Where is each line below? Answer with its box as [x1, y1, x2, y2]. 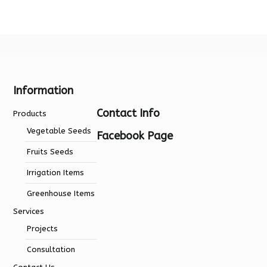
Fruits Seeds [27, 147, 74, 156]
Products [13, 109, 47, 118]
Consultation [27, 245, 76, 254]
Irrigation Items [27, 168, 85, 177]
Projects [27, 224, 58, 233]
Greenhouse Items [27, 189, 95, 198]
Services [13, 207, 45, 216]
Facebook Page [97, 129, 173, 142]
